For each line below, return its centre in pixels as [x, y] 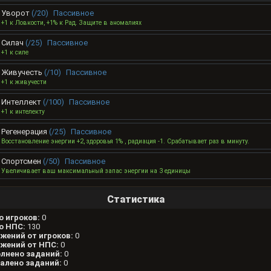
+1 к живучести [24, 82]
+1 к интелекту [23, 112]
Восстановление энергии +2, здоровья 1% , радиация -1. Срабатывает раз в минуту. [125, 142]
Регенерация [25, 132]
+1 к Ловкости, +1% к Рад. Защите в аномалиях [71, 23]
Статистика [135, 200]
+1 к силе [15, 53]
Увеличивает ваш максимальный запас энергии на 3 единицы [96, 171]
